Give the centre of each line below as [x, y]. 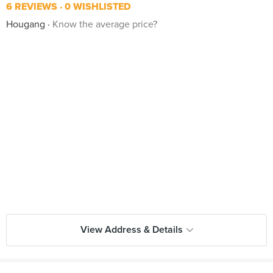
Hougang [26, 24]
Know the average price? [105, 24]
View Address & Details [131, 230]
